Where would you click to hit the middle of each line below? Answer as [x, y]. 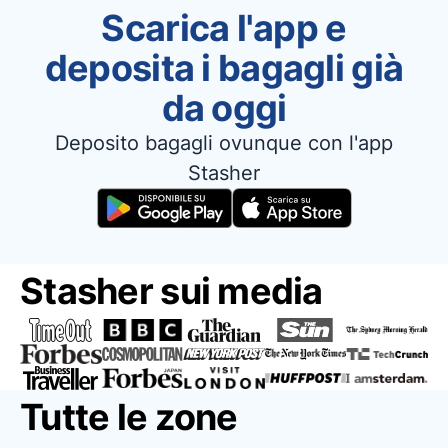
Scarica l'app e [224, 28]
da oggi [224, 108]
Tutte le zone [129, 417]
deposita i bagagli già [224, 68]
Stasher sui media [171, 291]
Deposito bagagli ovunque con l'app [224, 143]
